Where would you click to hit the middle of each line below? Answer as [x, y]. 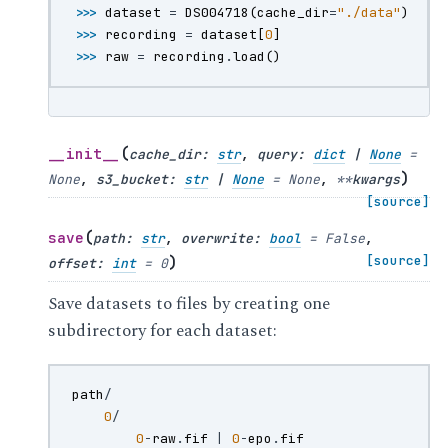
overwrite [217, 239]
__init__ [84, 154]
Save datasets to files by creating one [189, 304]
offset [72, 264]
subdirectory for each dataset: [163, 331]
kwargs [376, 180]
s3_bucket [132, 180]
